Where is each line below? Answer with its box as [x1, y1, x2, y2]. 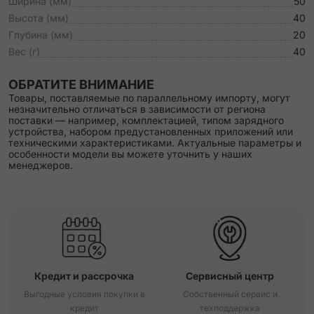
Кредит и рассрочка [34, 270, 134, 282]
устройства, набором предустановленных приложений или [8, 125, 293, 137]
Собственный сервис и [182, 289, 278, 299]
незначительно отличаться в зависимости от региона [8, 103, 266, 115]
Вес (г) [8, 46, 40, 57]
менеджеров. [8, 159, 73, 171]
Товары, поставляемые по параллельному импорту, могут [8, 92, 290, 104]
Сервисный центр [186, 270, 274, 282]
